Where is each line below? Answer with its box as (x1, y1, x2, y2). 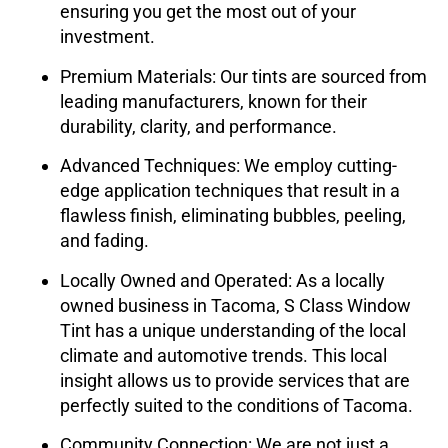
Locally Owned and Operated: (60, 269, 296, 291)
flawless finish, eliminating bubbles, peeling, (60, 205, 406, 227)
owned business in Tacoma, (60, 294, 284, 316)
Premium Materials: (60, 65, 220, 87)
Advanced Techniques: (60, 155, 244, 177)
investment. (60, 26, 155, 48)
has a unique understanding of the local (91, 319, 406, 341)
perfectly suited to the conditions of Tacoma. (60, 394, 413, 416)
